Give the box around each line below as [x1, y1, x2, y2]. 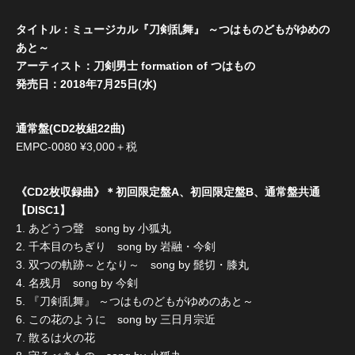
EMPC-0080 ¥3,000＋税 [16, 140, 137, 153]
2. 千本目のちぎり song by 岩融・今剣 [16, 239, 216, 253]
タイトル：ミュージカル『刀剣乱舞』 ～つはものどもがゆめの [16, 22, 330, 36]
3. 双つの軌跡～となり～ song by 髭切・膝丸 [16, 258, 249, 271]
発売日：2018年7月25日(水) [16, 77, 157, 90]
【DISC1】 [16, 203, 71, 216]
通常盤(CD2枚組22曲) [16, 122, 125, 135]
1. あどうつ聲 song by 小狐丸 [16, 221, 171, 235]
